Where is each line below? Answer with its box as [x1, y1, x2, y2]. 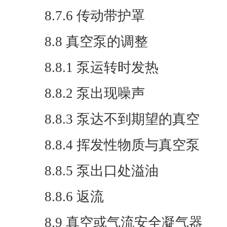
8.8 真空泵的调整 [45, 34, 148, 49]
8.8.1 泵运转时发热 [45, 60, 159, 75]
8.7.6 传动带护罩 [45, 8, 145, 23]
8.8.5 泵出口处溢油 [45, 163, 159, 178]
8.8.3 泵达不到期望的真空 [45, 111, 200, 127]
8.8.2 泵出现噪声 [45, 86, 145, 101]
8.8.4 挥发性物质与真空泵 [45, 137, 200, 153]
